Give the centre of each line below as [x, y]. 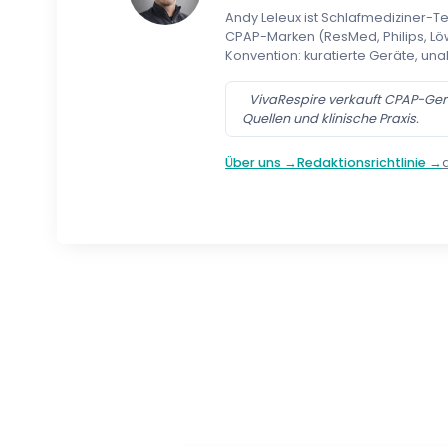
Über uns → [261, 163]
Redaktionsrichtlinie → [369, 163]
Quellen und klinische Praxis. [330, 119]
